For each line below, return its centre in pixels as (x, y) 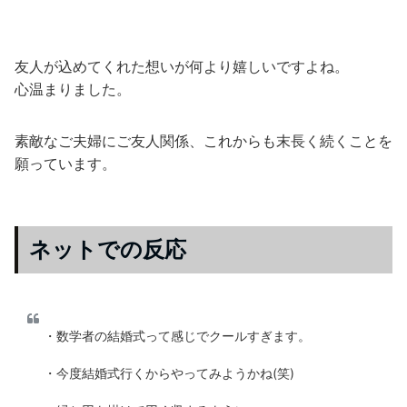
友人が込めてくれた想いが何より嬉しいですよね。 (182, 67)
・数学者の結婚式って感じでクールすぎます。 (177, 336)
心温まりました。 (73, 89)
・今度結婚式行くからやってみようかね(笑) (169, 373)
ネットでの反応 (108, 250)
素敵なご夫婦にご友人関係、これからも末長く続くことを (203, 141)
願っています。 (65, 164)
